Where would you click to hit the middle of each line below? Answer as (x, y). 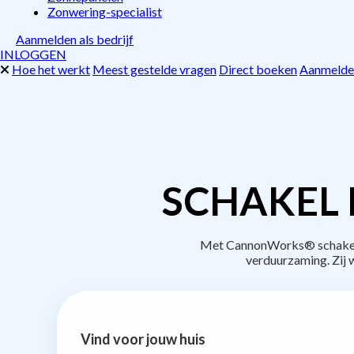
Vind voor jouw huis (143, 339)
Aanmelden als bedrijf (75, 39)
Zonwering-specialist (105, 11)
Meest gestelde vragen (154, 69)
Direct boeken (258, 69)
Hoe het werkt (51, 69)
